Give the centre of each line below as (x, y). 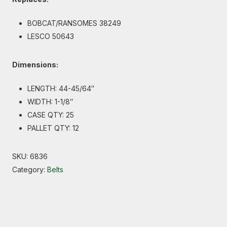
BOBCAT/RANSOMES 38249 (74, 23)
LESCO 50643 (51, 36)
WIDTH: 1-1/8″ (50, 102)
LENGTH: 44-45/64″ (61, 89)
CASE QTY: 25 (51, 115)
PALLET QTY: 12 (53, 128)
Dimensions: (35, 65)
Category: (30, 170)
